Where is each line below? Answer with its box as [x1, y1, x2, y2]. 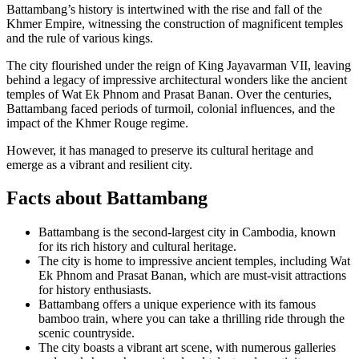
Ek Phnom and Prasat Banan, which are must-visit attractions [38, 268, 346, 283]
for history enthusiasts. [38, 283, 151, 297]
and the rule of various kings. [6, 30, 153, 45]
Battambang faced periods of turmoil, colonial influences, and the [6, 101, 335, 115]
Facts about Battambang [6, 188, 208, 209]
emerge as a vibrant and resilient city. [6, 157, 192, 171]
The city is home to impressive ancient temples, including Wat [38, 254, 350, 268]
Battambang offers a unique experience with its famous [38, 297, 316, 312]
